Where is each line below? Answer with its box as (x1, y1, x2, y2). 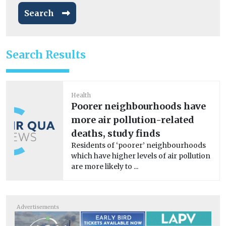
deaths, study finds (71, 127, 160, 139)
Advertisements (17, 203, 60, 210)
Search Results (6, 47, 86, 62)
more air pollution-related (71, 114, 194, 126)
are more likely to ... (71, 161, 138, 171)
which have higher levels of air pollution (71, 151, 210, 160)
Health (71, 91, 91, 99)
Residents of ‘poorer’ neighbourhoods (71, 140, 206, 150)
